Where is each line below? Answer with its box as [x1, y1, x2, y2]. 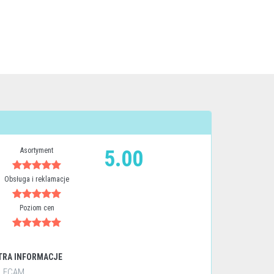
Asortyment [20, 146, 54, 155]
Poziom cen [19, 204, 54, 212]
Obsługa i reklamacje [4, 175, 70, 183]
